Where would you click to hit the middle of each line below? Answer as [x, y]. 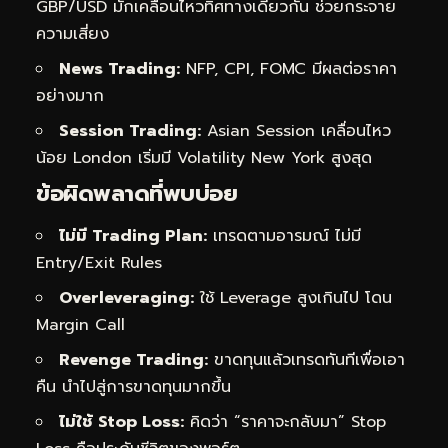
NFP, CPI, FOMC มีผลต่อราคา [288, 69]
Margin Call [80, 324]
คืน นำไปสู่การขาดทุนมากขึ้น [133, 386]
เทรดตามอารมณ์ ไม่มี [284, 235]
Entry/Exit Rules [99, 262]
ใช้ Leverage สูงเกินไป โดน [293, 297]
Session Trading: [130, 131]
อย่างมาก [70, 96]
